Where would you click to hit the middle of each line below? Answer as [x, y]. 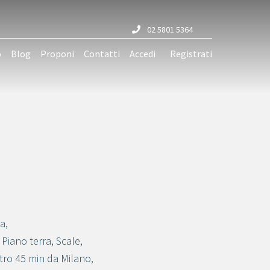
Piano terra [27, 241]
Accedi [143, 53]
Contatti [102, 53]
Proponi [57, 53]
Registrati [191, 53]
